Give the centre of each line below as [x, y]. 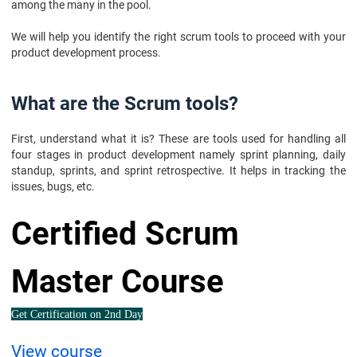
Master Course [118, 282]
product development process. [87, 53]
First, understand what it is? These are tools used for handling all [178, 139]
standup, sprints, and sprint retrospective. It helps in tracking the [178, 171]
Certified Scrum [125, 234]
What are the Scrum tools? [125, 104]
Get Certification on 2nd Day [77, 314]
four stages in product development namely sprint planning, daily [178, 155]
